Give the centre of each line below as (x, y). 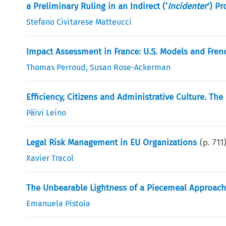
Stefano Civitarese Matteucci (79, 22)
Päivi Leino (46, 112)
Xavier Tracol (50, 158)
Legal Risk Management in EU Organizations (112, 142)
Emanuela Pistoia (59, 203)
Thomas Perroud (56, 67)
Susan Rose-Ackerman (130, 67)
